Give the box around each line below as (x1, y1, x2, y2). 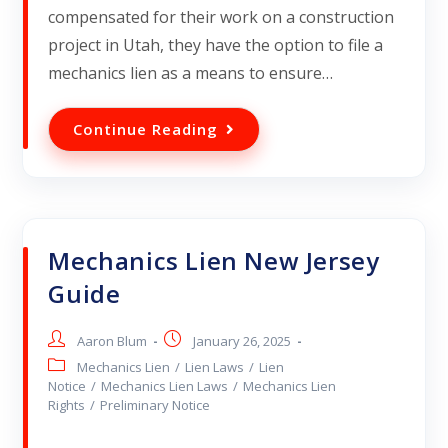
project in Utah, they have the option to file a (48, 34, 384, 57)
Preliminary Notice (100, 396, 211, 415)
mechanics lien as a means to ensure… (48, 62, 334, 85)
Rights (48, 396, 86, 415)
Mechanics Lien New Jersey (48, 244, 380, 278)
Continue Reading (73, 119, 219, 140)
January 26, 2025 (193, 332, 292, 351)
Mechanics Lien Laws (101, 377, 229, 396)
